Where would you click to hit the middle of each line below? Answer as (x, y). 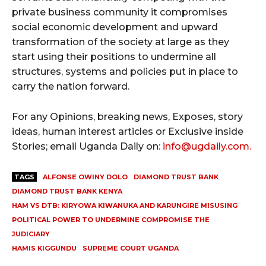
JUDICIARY (31, 234)
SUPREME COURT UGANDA (131, 248)
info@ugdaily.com (206, 147)
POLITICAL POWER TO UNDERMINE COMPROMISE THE (111, 220)
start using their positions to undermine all (114, 57)
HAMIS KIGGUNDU (44, 248)
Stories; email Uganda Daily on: (87, 147)
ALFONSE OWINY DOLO (85, 177)
